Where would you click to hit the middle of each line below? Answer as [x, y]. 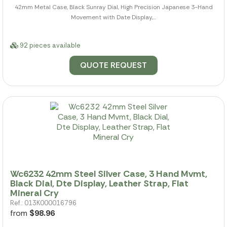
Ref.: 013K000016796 [43, 203]
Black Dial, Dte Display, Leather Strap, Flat [99, 184]
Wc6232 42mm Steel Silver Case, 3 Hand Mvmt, [109, 174]
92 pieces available [49, 45]
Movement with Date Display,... [113, 17]
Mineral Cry [34, 193]
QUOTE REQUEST [113, 65]
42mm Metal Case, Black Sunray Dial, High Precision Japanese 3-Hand [113, 7]
